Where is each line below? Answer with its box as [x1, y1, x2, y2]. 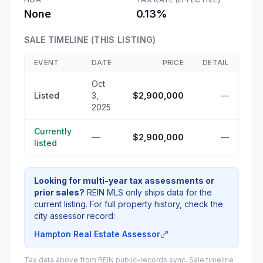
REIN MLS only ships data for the [87, 187, 212, 197]
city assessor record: [34, 211, 115, 221]
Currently [34, 126, 72, 136]
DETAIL [203, 58, 229, 67]
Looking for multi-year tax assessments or [34, 176, 214, 186]
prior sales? [34, 187, 85, 197]
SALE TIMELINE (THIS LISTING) [24, 35, 156, 45]
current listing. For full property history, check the [34, 199, 223, 209]
